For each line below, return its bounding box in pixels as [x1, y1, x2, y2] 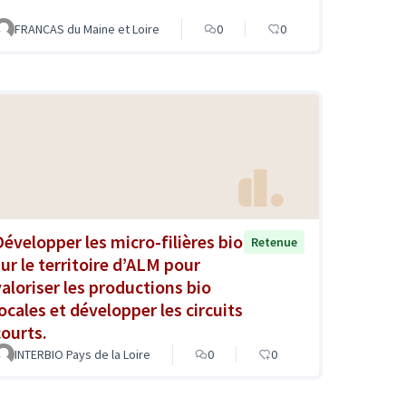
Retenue [251, 234, 297, 251]
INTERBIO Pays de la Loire [14, 346, 150, 363]
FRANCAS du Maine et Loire [14, 20, 159, 37]
